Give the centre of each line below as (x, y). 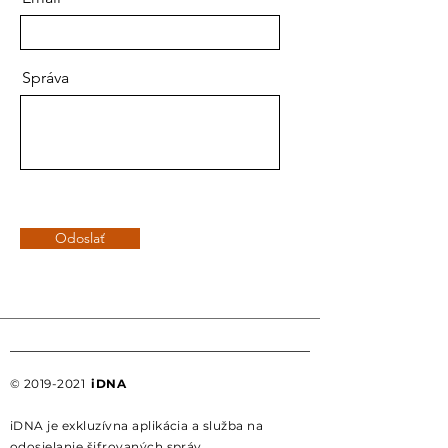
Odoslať (80, 238)
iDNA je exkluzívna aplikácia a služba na (137, 425)
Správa (45, 77)
